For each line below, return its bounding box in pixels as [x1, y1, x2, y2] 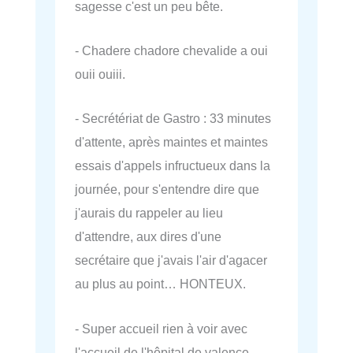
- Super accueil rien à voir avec [75, 321, 247, 336]
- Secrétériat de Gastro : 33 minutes [75, 111, 271, 126]
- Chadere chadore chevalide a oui [75, 43, 268, 58]
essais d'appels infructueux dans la [75, 158, 270, 173]
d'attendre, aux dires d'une [75, 229, 221, 244]
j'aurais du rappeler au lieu [75, 206, 223, 221]
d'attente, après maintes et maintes [75, 135, 268, 150]
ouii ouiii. [75, 67, 125, 82]
